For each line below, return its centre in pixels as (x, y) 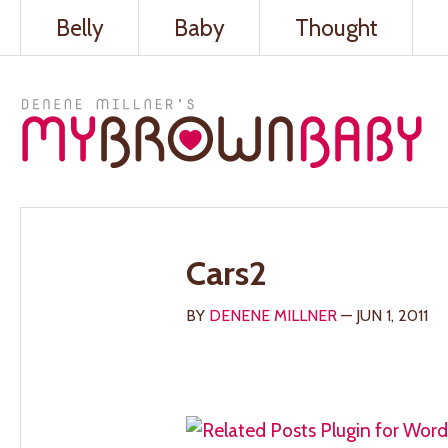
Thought (336, 27)
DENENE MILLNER (273, 316)
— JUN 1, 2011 (382, 316)
